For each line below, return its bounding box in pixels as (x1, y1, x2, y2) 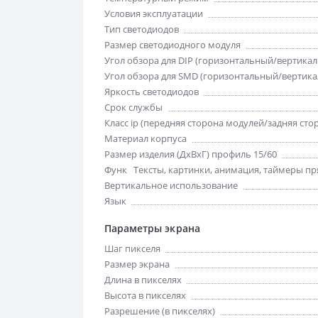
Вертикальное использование (104, 179, 238, 192)
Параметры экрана (104, 221, 200, 235)
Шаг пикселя (104, 242, 160, 255)
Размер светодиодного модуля (104, 38, 241, 51)
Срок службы (104, 101, 163, 114)
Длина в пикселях (104, 273, 182, 286)
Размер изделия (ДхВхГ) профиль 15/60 (104, 148, 277, 160)
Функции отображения (104, 163, 207, 176)
